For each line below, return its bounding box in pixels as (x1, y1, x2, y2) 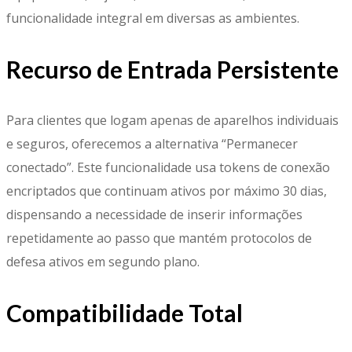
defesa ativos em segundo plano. (6, 253, 200, 271)
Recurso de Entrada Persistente (6, 55, 339, 84)
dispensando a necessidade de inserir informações (6, 206, 302, 224)
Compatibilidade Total (6, 299, 243, 328)
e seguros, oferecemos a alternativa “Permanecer (6, 135, 298, 153)
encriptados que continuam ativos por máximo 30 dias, (6, 182, 327, 200)
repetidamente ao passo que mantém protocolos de (6, 229, 312, 247)
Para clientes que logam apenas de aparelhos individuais (6, 112, 339, 130)
